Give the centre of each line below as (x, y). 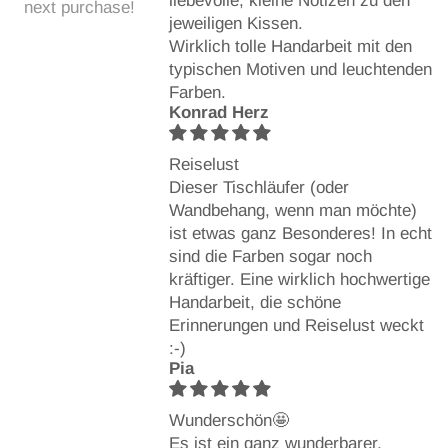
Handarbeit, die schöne (254, 302)
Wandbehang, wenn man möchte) (292, 210)
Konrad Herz (218, 112)
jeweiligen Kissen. (235, 23)
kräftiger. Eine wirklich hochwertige (299, 279)
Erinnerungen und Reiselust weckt (296, 325)
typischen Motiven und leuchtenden (300, 69)
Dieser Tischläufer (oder (258, 187)
